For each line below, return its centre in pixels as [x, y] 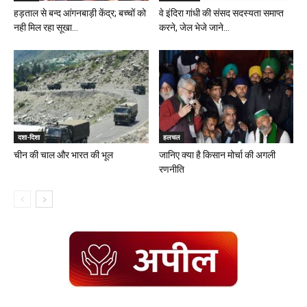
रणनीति [171, 169]
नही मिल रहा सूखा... [46, 28]
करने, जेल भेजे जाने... [194, 28]
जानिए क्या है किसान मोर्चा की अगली [217, 155]
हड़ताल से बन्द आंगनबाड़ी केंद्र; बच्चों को [80, 13]
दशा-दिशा [29, 137]
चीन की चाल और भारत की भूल [63, 155]
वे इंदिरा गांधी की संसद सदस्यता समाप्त [221, 13]
